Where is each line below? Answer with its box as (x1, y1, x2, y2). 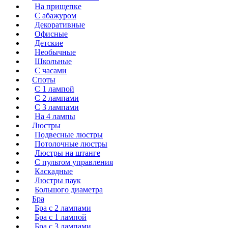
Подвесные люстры (35, 130, 103, 139)
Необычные (35, 47, 76, 56)
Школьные (35, 56, 72, 66)
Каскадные (35, 166, 73, 176)
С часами (35, 66, 67, 75)
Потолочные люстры (35, 139, 107, 148)
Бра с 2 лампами (35, 203, 91, 212)
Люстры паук (35, 176, 81, 185)
